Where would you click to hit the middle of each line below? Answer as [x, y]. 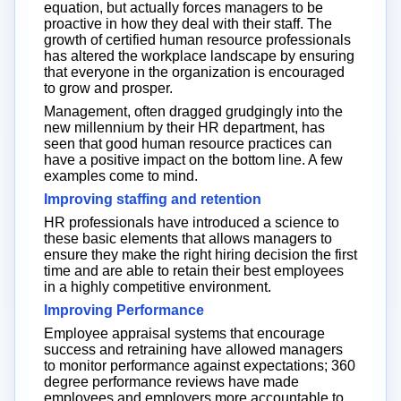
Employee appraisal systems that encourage [184, 333]
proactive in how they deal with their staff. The [188, 23]
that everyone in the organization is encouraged [194, 72]
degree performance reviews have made [171, 381]
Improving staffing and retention [153, 199]
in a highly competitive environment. [158, 286]
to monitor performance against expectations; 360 [200, 365]
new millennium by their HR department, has [184, 127]
